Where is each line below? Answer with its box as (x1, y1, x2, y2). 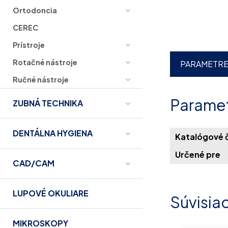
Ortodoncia (13, 5, 57, 15)
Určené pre (175, 149, 220, 160)
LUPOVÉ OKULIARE (13, 187, 89, 198)
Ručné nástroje (13, 74, 69, 84)
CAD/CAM (13, 157, 54, 168)
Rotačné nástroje (13, 57, 77, 67)
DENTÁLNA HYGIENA (13, 127, 93, 138)
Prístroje (13, 40, 45, 49)
